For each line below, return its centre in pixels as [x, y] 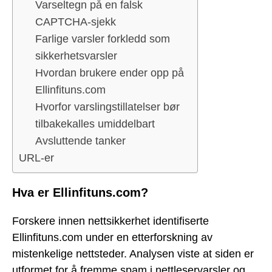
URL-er [36, 158]
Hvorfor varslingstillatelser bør [107, 107]
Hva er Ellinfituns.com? [80, 193]
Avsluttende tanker [80, 141]
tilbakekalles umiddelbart [95, 124]
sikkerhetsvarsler [76, 56]
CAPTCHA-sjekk [76, 22]
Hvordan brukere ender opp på [110, 73]
